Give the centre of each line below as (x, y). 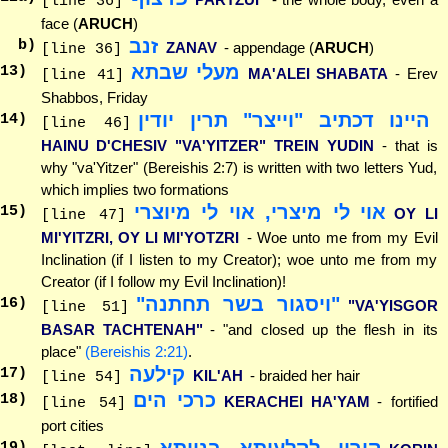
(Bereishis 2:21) (136, 351)
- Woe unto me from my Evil (342, 237)
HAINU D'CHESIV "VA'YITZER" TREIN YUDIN (207, 145)
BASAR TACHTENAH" (121, 329)
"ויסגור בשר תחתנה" (238, 303)
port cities (72, 425)
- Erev (416, 73)
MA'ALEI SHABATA (317, 73)
